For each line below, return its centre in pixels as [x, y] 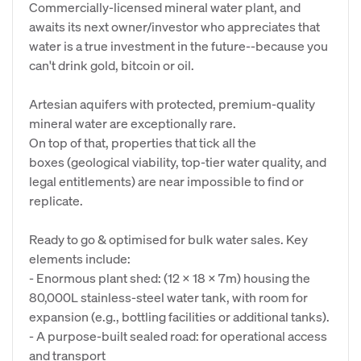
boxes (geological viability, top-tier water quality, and [178, 162]
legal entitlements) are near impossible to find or [166, 181]
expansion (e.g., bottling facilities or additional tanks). [179, 316]
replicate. [56, 200]
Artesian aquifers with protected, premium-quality [172, 104]
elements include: [80, 258]
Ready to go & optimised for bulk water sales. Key [168, 239]
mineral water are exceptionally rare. [133, 123]
